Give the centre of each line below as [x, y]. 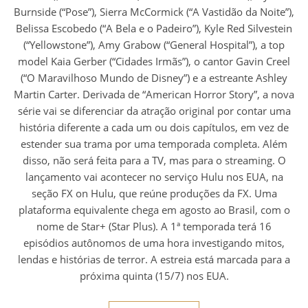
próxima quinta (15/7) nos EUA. [154, 275]
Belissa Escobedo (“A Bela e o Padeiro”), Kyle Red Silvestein [154, 28]
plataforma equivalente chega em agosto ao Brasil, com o [154, 209]
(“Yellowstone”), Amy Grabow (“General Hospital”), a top [154, 44]
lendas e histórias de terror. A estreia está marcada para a [154, 259]
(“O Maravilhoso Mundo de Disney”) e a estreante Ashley [154, 77]
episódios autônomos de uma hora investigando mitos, [154, 242]
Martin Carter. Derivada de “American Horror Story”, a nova [154, 94]
